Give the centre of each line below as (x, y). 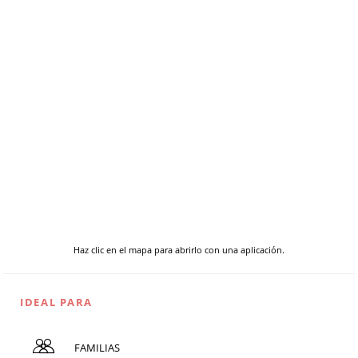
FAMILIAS (97, 347)
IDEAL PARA (56, 302)
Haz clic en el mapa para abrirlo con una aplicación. (179, 249)
